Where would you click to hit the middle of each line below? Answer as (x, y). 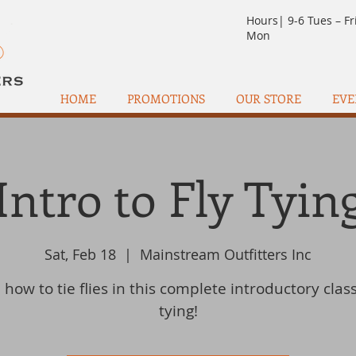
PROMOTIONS (166, 99)
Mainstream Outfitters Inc (226, 254)
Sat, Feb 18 (80, 254)
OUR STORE (268, 99)
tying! (178, 311)
